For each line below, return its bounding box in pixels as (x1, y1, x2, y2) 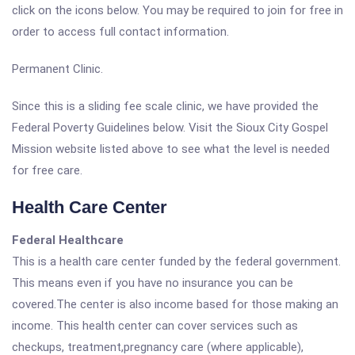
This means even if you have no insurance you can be (12, 276, 293, 290)
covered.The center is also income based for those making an (12, 297, 338, 311)
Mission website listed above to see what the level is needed (12, 142, 330, 156)
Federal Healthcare (12, 233, 124, 247)
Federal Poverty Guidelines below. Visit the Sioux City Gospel (12, 120, 328, 135)
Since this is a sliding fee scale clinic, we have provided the (12, 99, 319, 113)
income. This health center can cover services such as (12, 319, 298, 333)
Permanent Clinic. (12, 62, 103, 76)
